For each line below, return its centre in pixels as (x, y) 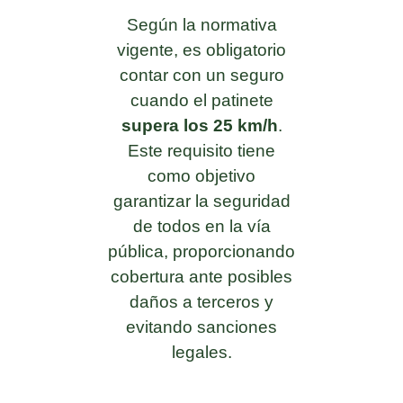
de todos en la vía (201, 226)
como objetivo (201, 175)
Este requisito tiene (201, 150)
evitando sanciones (201, 327)
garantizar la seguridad (201, 201)
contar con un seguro (201, 75)
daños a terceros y (201, 301)
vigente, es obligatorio (201, 49)
